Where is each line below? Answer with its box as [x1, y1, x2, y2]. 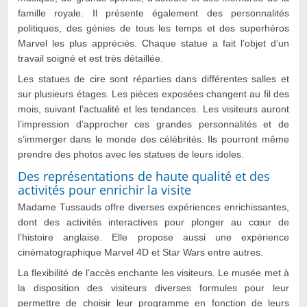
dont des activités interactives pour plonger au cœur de [18, 217, 289, 228]
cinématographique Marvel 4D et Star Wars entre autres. [18, 247, 263, 258]
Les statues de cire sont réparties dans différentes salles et [18, 73, 289, 84]
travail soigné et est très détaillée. [18, 53, 163, 64]
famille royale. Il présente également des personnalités [18, 8, 289, 19]
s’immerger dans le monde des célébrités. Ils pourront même [18, 134, 289, 145]
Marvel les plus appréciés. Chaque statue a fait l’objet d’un [18, 38, 289, 49]
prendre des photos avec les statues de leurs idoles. [18, 149, 244, 160]
